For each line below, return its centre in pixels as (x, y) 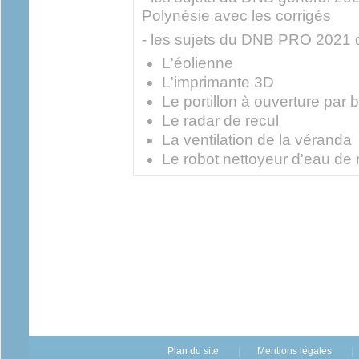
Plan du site (193, 351)
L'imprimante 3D (218, 82)
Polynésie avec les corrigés (236, 15)
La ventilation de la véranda (257, 139)
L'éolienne (198, 63)
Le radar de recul (220, 120)
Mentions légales (294, 351)
